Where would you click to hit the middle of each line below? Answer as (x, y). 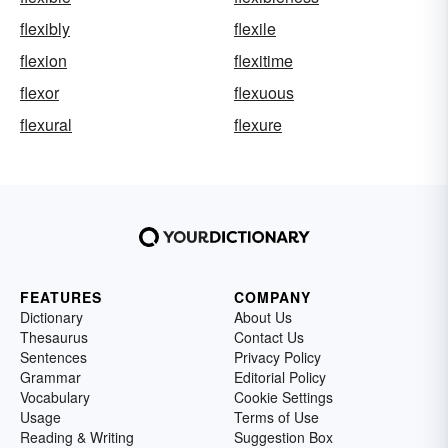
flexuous (264, 92)
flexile (255, 28)
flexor (39, 92)
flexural (46, 124)
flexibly (45, 28)
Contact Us (269, 337)
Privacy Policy (277, 357)
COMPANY (272, 297)
